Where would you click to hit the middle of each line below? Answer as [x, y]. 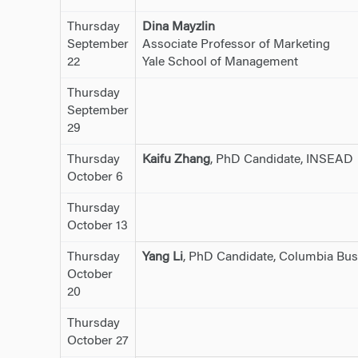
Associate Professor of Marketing [236, 44]
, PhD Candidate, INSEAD [281, 159]
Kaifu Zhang [176, 159]
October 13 [97, 226]
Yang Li [162, 257]
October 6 [95, 177]
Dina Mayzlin [178, 27]
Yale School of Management [220, 62]
